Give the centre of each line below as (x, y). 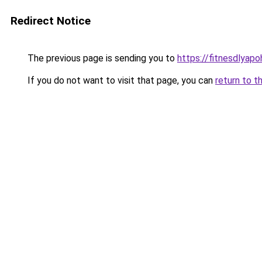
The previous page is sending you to (101, 58)
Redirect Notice (51, 21)
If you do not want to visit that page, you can (120, 80)
